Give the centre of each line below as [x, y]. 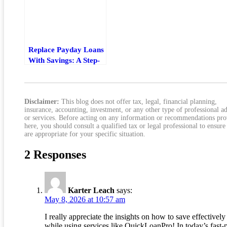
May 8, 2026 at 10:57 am [85, 200]
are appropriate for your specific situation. [85, 134]
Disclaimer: [42, 101]
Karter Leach [91, 191]
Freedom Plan [52, 81]
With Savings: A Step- [64, 60]
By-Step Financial [58, 70]
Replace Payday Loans [66, 49]
